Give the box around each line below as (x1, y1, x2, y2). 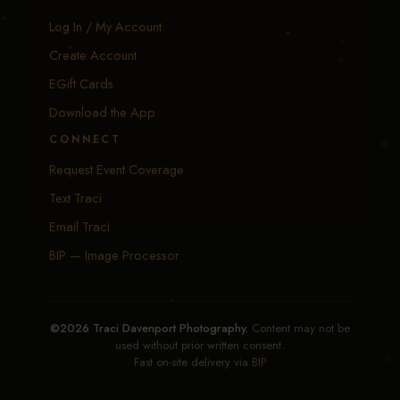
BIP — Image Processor (49, 245, 179, 264)
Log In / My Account (49, 16, 162, 36)
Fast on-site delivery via (134, 353, 252, 371)
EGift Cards (49, 73, 113, 93)
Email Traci (49, 216, 110, 236)
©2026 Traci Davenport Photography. (50, 319, 248, 337)
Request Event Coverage (49, 159, 184, 179)
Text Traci (49, 187, 102, 207)
